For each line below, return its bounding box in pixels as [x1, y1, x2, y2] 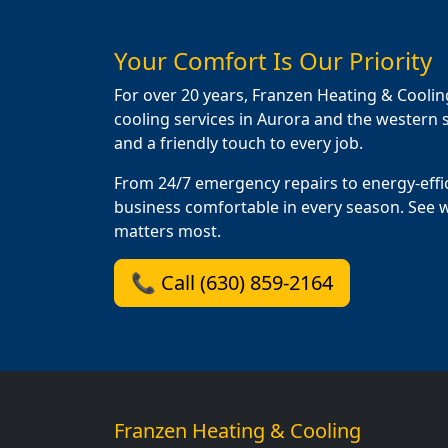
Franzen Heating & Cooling [114, 416, 361, 444]
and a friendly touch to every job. [114, 131, 363, 154]
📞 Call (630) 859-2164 [131, 268, 333, 296]
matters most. [114, 219, 221, 242]
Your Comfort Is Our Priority [114, 43, 432, 77]
